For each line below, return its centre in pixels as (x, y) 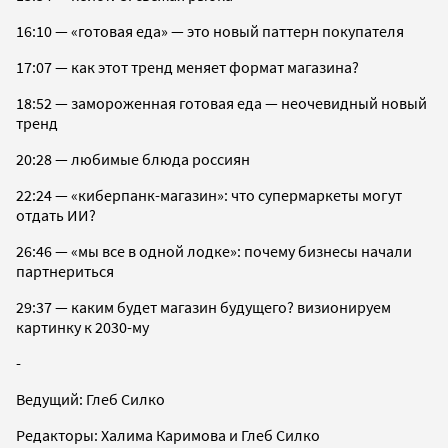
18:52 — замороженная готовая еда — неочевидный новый (221, 102)
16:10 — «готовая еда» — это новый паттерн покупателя (211, 30)
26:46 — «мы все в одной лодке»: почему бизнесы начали (214, 250)
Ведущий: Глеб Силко (90, 398)
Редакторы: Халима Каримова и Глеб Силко (168, 434)
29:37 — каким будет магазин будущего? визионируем (203, 306)
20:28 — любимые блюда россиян (134, 158)
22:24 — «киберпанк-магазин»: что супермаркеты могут (209, 194)
